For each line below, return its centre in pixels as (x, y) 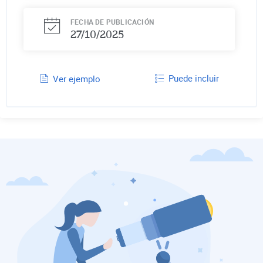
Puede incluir (193, 78)
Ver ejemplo (77, 78)
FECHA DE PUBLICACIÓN (112, 21)
